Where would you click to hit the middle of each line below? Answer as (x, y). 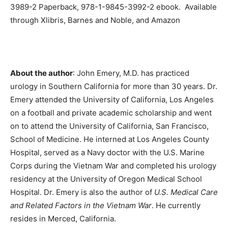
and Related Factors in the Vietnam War (81, 205)
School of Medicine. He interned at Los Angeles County (110, 139)
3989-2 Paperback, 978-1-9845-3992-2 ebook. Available (113, 7)
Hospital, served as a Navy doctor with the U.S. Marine (107, 152)
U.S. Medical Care (186, 192)
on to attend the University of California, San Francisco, (109, 126)
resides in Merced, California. (63, 218)
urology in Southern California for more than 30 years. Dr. (114, 86)
